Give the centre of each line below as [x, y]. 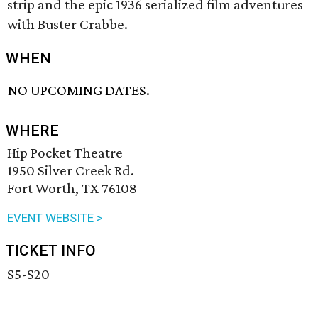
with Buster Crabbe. [67, 24]
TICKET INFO [51, 251]
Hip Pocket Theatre [65, 153]
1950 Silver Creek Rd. [71, 171]
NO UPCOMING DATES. [79, 91]
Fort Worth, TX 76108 [72, 188]
